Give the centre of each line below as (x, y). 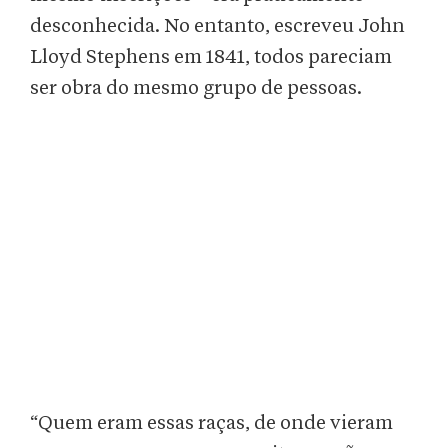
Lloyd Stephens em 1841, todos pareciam (211, 57)
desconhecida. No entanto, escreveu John (217, 26)
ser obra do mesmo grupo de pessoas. (196, 88)
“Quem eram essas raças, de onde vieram (211, 423)
